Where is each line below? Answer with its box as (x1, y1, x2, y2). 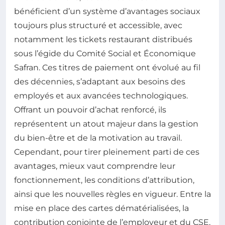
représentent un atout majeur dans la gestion (14, 119, 198, 129)
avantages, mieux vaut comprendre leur (14, 161, 175, 171)
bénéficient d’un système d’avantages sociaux (14, 7, 200, 17)
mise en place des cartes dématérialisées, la (14, 203, 189, 213)
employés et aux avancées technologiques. (14, 91, 188, 101)
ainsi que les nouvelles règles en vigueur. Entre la (14, 189, 211, 199)
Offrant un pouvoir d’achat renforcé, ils (14, 105, 166, 115)
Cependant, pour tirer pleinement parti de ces (14, 147, 199, 157)
